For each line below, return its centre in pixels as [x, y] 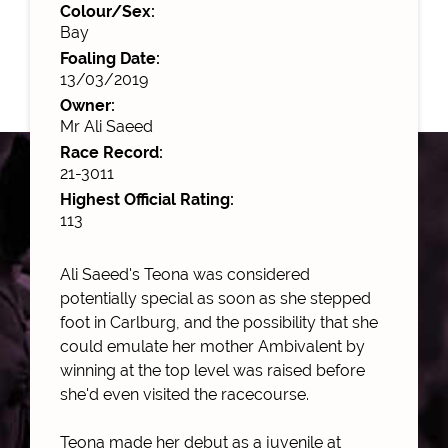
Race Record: [111, 152]
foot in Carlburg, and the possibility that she [219, 322]
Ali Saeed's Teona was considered [185, 274]
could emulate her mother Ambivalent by [212, 346]
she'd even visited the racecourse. [184, 394]
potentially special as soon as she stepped [215, 298]
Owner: [87, 105]
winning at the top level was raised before [212, 370]
